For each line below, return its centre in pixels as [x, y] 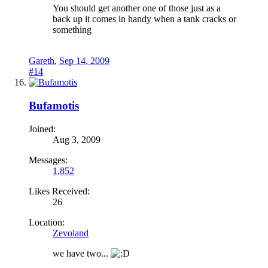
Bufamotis [54, 106]
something [72, 30]
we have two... [82, 253]
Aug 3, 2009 [77, 139]
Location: [47, 222]
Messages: [48, 160]
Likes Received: [59, 191]
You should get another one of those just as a [137, 8]
